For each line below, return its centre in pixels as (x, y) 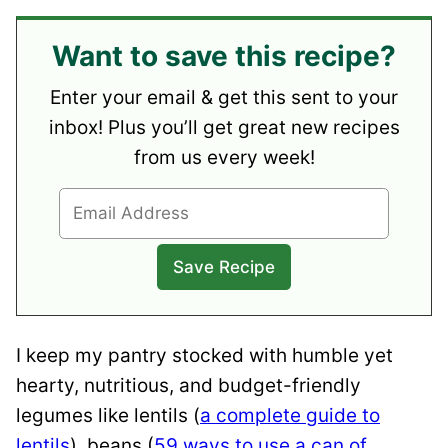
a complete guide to (290, 416)
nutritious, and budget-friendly (222, 386)
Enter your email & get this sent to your (224, 97)
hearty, (50, 386)
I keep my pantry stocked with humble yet (204, 356)
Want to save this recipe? (224, 55)
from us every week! (224, 157)
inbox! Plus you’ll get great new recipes (224, 127)
